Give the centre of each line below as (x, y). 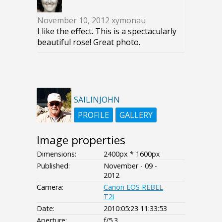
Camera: (50, 187)
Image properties (81, 140)
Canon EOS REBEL (133, 187)
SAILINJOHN (97, 100)
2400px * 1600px (132, 154)
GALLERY (136, 115)
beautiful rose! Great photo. (89, 42)
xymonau (129, 21)
